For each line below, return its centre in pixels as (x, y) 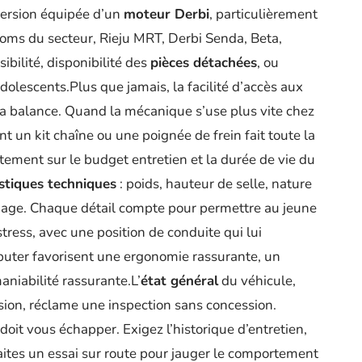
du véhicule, (257, 281)
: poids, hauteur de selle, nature (214, 184)
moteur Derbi (166, 15)
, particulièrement (263, 15)
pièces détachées (204, 63)
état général (179, 281)
